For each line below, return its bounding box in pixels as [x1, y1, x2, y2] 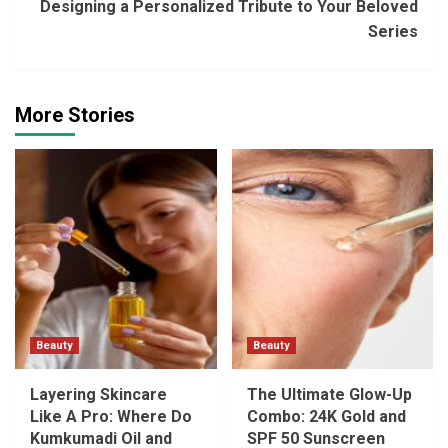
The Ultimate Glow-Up [246, 384, 412, 404]
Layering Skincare [30, 384, 167, 404]
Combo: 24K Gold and [246, 406, 406, 426]
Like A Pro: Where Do [30, 406, 192, 426]
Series [368, 21, 418, 41]
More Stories [15, 102, 135, 127]
